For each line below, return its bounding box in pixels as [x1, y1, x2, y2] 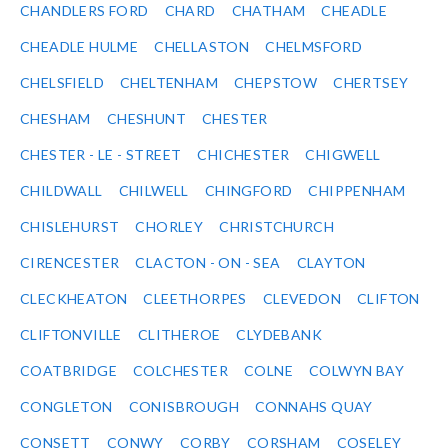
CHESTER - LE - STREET [20, 146, 182, 164]
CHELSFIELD [20, 74, 104, 92]
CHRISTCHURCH [219, 218, 335, 236]
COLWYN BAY [309, 362, 404, 380]
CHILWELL [118, 182, 189, 200]
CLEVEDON [262, 290, 342, 308]
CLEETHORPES [143, 290, 247, 308]
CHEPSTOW [234, 74, 318, 92]
